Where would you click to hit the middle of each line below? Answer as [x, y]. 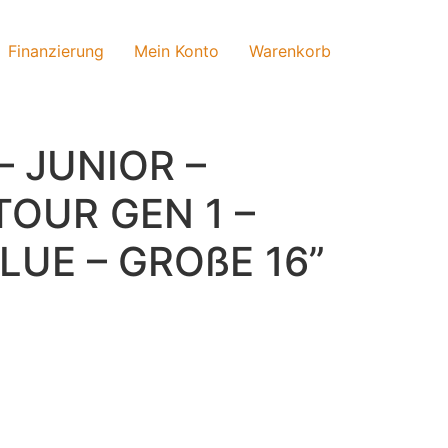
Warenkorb [290, 50]
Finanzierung [56, 50]
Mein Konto [176, 50]
